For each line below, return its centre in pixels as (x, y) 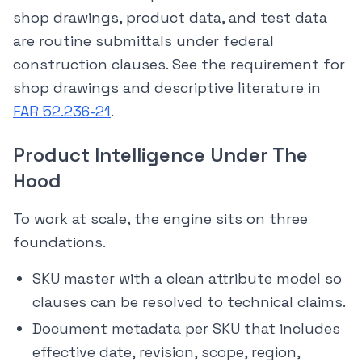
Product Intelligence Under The (160, 155)
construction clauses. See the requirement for (179, 65)
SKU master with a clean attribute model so (187, 279)
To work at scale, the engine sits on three (160, 219)
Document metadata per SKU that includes (186, 329)
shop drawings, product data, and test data (170, 18)
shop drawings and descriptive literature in (167, 88)
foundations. (59, 242)
